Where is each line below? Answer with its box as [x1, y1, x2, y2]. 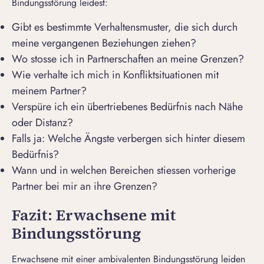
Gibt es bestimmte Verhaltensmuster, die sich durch [12, 19, 237, 35]
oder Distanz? [12, 115, 73, 131]
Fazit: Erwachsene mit [12, 204, 176, 226]
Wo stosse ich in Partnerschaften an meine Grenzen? [12, 51, 244, 67]
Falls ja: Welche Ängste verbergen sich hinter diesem [12, 131, 245, 147]
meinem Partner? [12, 83, 87, 99]
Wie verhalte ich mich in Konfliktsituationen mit [12, 67, 219, 83]
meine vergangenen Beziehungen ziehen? [12, 35, 196, 51]
